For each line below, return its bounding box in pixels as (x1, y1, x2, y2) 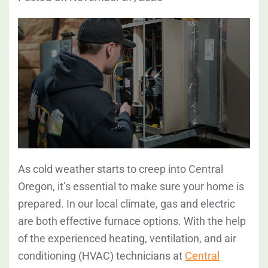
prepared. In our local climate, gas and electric (18, 197, 235, 211)
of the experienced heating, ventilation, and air (18, 232, 236, 245)
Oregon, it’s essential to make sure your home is (18, 180, 244, 193)
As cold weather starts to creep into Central (18, 163, 223, 176)
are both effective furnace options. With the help (18, 215, 246, 228)
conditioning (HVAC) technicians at (18, 249, 185, 263)
